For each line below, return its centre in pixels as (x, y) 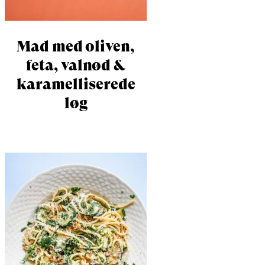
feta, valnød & (76, 65)
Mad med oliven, (76, 46)
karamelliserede (76, 84)
